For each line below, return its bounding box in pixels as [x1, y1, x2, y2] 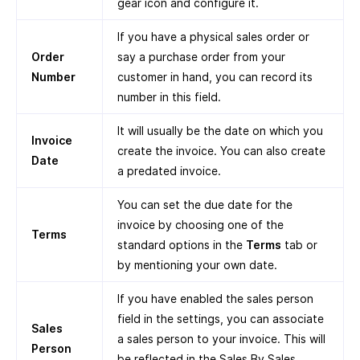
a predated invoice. [117, 164, 221, 178]
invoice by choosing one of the [117, 218, 284, 232]
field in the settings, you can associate [117, 312, 324, 326]
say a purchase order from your [117, 50, 285, 64]
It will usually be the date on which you [117, 124, 323, 138]
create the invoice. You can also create [117, 144, 325, 158]
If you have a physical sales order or [117, 30, 309, 44]
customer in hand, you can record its [117, 70, 313, 84]
